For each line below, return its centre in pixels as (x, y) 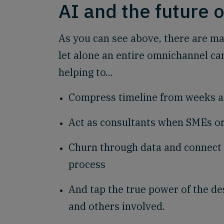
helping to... (86, 72)
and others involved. (117, 206)
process (87, 164)
